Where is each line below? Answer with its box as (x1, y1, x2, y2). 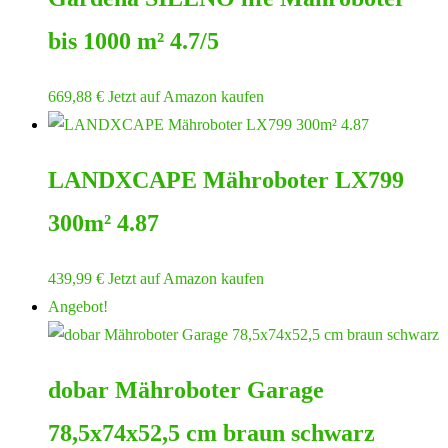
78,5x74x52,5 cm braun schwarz (48, 419, 375, 446)
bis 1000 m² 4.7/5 (48, 28, 219, 55)
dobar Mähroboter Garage (48, 376, 324, 403)
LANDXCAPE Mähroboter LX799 (48, 166, 404, 193)
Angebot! (48, 297, 108, 315)
